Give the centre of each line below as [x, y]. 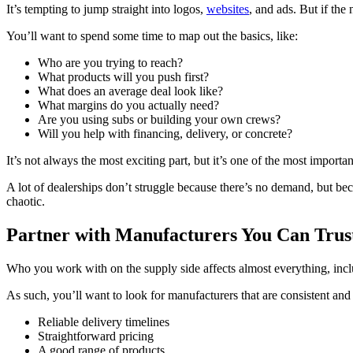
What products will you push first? [123, 76]
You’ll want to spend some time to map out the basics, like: [152, 35]
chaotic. [26, 201]
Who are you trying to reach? [110, 62]
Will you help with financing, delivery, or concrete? [165, 133]
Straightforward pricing [96, 336]
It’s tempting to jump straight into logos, [106, 9]
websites [228, 9]
